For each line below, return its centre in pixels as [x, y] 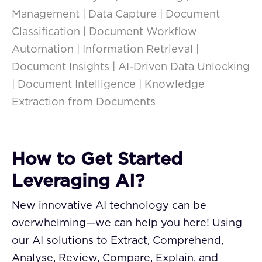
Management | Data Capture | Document [116, 15]
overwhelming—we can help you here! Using [127, 224]
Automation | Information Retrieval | [105, 50]
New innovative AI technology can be [109, 206]
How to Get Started [97, 160]
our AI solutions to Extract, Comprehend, [118, 241]
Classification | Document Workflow [104, 32]
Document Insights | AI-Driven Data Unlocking [131, 68]
